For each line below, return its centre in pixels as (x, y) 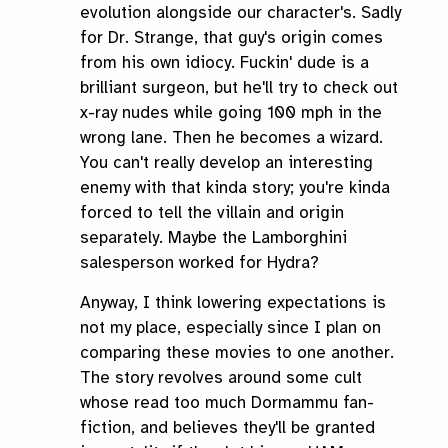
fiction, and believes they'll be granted (227, 428)
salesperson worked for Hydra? (199, 263)
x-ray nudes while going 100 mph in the (231, 113)
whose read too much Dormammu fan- (227, 403)
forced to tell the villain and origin (212, 213)
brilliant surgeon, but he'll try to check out (239, 88)
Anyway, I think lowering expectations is (233, 303)
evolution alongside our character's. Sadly (240, 13)
